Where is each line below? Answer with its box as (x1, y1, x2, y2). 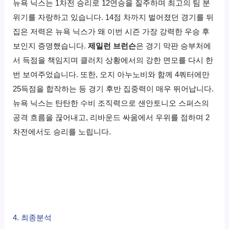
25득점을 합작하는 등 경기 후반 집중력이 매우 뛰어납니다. (13, 84, 214, 93)
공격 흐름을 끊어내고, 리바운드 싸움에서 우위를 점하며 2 (13, 113, 210, 122)
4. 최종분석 (13, 213, 52, 222)
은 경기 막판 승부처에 (136, 41, 212, 50)
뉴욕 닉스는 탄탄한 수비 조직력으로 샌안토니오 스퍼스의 (13, 99, 210, 107)
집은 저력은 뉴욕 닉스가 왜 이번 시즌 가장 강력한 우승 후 (13, 27, 210, 36)
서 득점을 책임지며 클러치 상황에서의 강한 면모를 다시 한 (13, 56, 214, 64)
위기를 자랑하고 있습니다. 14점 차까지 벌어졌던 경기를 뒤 (13, 13, 214, 21)
